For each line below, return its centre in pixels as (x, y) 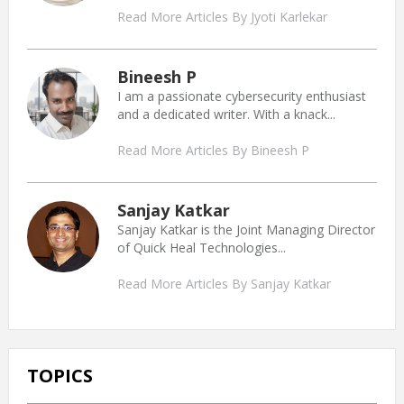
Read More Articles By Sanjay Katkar (224, 283)
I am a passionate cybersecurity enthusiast (241, 96)
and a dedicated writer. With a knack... (226, 114)
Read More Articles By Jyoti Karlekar (222, 16)
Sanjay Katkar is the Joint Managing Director (246, 229)
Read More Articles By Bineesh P (213, 150)
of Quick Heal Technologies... (201, 247)
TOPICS (60, 375)
